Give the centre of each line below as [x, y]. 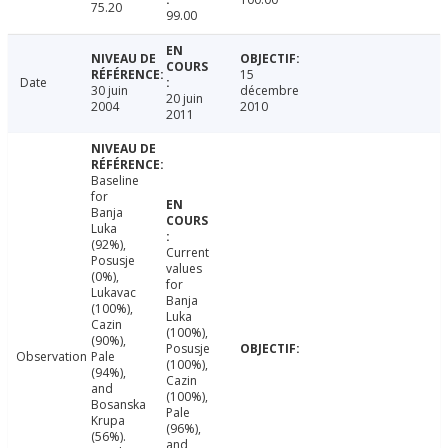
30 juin [109, 91]
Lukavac [113, 293]
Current [187, 253]
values [183, 269]
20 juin [184, 99]
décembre [270, 91]
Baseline [114, 181]
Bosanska [118, 405]
